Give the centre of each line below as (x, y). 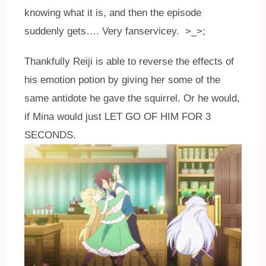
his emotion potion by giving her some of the (123, 80)
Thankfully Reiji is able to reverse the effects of (129, 61)
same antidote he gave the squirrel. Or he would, (132, 98)
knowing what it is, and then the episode (113, 12)
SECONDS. (50, 135)
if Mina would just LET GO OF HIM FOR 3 (118, 116)
